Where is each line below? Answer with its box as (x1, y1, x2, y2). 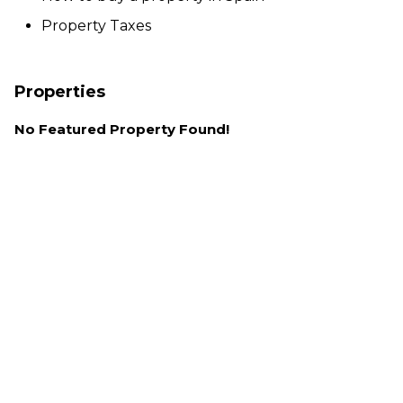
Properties (14, 81, 105, 102)
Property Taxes (41, 16, 151, 34)
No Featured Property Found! (14, 120, 229, 138)
